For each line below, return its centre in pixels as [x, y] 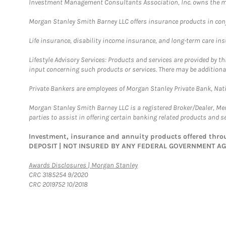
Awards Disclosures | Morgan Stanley [83, 165]
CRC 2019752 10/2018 [58, 184]
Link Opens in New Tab [169, 165]
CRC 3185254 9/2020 [58, 175]
